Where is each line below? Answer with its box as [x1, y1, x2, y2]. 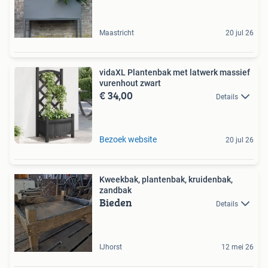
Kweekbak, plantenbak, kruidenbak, [99, 174, 233, 184]
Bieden [99, 194, 132, 211]
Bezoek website [99, 134, 157, 144]
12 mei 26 [221, 242, 254, 251]
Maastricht [99, 28, 134, 37]
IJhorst [99, 242, 122, 251]
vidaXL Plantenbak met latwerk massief [99, 67, 250, 77]
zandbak [99, 185, 132, 195]
